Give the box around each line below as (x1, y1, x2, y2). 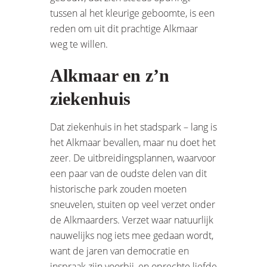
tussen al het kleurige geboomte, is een (50, 6, 215, 20)
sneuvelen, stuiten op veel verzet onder (50, 197, 215, 211)
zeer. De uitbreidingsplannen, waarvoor (50, 151, 216, 164)
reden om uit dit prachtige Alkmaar (50, 21, 198, 35)
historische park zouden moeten (50, 182, 187, 195)
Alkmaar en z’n (50, 65, 169, 85)
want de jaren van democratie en (50, 244, 189, 257)
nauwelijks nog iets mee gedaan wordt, (50, 228, 213, 242)
